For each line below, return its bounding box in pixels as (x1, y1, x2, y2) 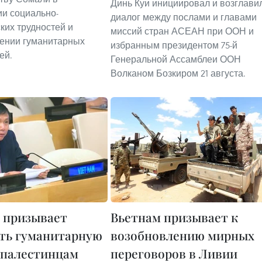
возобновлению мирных (111, 227, 254, 243)
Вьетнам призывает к (111, 209, 238, 225)
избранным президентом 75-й (111, 39, 237, 51)
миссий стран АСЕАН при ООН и (111, 25, 254, 37)
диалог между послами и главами (111, 11, 257, 23)
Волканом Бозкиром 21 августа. (111, 67, 246, 79)
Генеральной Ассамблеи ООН (111, 53, 241, 65)
